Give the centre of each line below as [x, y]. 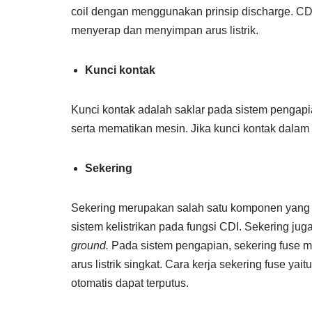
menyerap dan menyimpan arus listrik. [165, 30]
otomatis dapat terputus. [130, 283]
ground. [90, 245]
